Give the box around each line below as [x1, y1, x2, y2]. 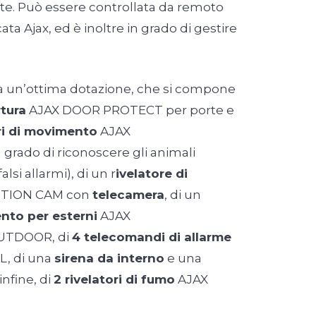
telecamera [92, 188, 164, 202]
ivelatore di [116, 166, 188, 181]
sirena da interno [54, 251, 164, 266]
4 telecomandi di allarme [72, 230, 231, 245]
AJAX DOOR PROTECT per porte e [26, 103, 234, 118]
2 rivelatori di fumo [54, 272, 175, 287]
